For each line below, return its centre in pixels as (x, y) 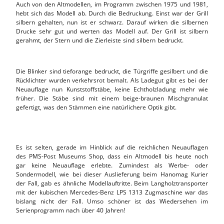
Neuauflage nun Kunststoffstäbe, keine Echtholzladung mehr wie (112, 89)
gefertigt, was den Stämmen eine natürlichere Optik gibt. (96, 107)
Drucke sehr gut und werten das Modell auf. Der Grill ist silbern (112, 31)
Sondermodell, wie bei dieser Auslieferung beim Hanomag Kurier (112, 174)
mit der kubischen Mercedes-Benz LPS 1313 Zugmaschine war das (112, 192)
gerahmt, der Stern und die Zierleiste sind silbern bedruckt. (100, 40)
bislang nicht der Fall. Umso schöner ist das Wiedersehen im (112, 201)
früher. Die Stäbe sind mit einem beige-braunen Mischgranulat (112, 98)
